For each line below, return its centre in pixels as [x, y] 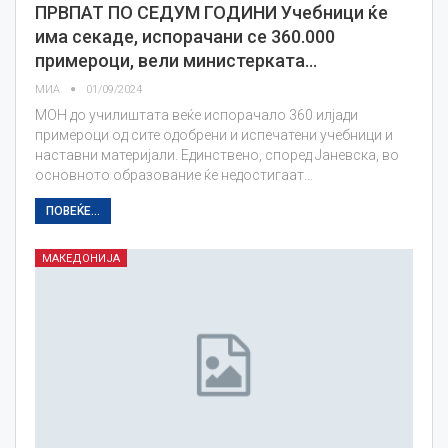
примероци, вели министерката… [176, 60]
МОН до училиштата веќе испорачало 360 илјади [196, 114]
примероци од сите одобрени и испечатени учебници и [214, 134]
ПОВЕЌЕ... [73, 210]
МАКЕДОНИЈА [81, 258]
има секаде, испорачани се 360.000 [185, 36]
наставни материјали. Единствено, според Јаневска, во [217, 154]
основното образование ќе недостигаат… [174, 174]
